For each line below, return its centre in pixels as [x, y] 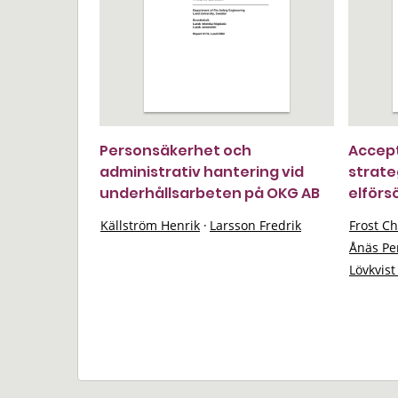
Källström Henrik [150, 225]
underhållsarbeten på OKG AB [210, 193]
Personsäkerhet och [175, 151]
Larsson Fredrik [255, 225]
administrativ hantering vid [202, 172]
